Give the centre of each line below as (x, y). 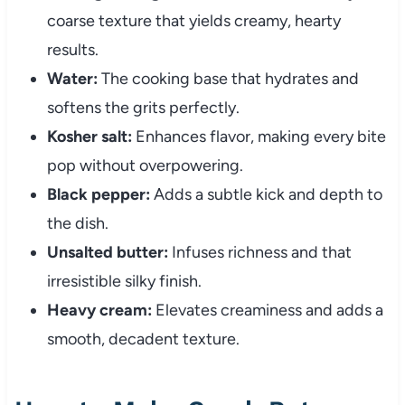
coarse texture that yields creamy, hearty (193, 21)
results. (72, 50)
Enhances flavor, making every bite (259, 137)
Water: (72, 79)
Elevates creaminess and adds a (267, 311)
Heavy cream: (99, 311)
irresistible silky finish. (124, 282)
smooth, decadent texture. (143, 339)
